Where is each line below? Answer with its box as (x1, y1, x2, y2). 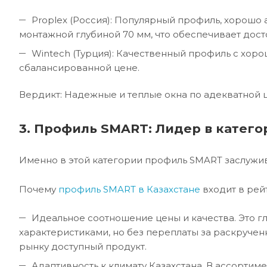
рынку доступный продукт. (19, 241, 147, 253)
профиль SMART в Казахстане (58, 184, 200, 195)
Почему (19, 184, 58, 195)
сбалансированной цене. (19, 62, 139, 74)
